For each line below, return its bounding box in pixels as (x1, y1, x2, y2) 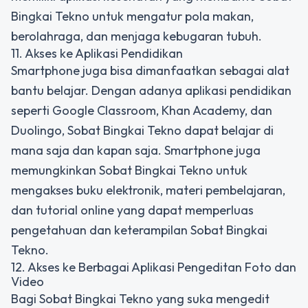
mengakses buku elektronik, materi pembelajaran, (11, 182, 285, 198)
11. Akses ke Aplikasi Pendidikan (11, 45, 183, 61)
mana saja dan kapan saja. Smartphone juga (11, 142, 261, 158)
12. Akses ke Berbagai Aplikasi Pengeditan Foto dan (11, 259, 296, 275)
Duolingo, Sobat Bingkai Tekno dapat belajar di (11, 122, 274, 138)
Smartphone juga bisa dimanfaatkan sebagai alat (11, 63, 289, 78)
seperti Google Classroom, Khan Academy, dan (11, 102, 272, 118)
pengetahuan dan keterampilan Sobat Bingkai (11, 222, 267, 238)
